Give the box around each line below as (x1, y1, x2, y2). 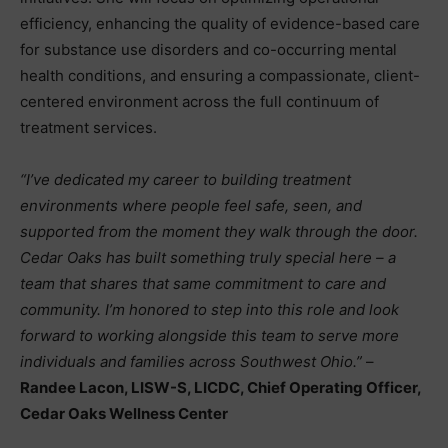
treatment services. (20, 118, 157, 137)
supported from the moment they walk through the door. (20, 222, 418, 241)
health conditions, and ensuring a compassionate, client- (20, 66, 420, 85)
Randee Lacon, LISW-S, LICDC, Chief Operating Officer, (20, 378, 421, 397)
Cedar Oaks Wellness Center (20, 404, 228, 423)
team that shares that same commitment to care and (20, 274, 386, 293)
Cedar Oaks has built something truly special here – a (20, 248, 396, 267)
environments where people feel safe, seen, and (20, 196, 362, 215)
